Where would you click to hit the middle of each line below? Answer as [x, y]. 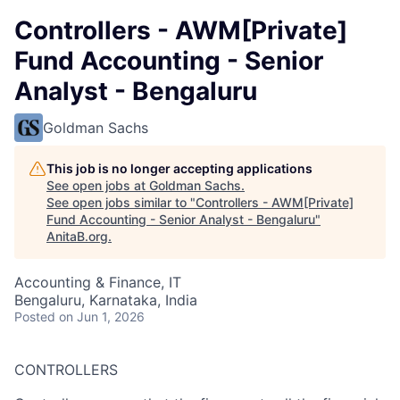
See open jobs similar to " [121, 202]
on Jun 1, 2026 [102, 317]
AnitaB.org [77, 236]
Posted [35, 317]
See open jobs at [98, 185]
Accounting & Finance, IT [98, 282]
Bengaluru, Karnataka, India [106, 300]
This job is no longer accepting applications [179, 168]
